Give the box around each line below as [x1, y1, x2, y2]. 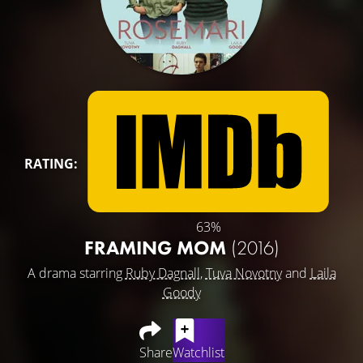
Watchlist [172, 343, 224, 361]
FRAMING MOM [83, 234, 231, 260]
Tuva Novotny [205, 263, 282, 282]
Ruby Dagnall [125, 263, 200, 282]
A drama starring [27, 263, 126, 282]
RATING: [24, 154, 78, 173]
